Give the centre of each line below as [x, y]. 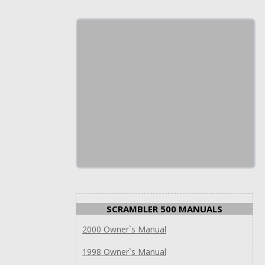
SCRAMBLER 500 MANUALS [164, 209]
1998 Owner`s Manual [124, 251]
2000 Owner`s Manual [124, 229]
